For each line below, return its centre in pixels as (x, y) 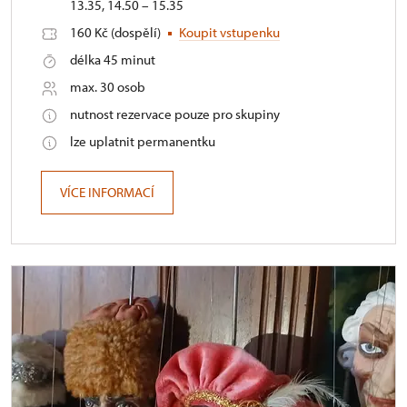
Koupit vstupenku (229, 32)
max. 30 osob (108, 86)
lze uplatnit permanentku (143, 141)
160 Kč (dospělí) (117, 32)
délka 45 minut (113, 59)
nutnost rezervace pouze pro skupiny (175, 114)
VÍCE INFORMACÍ (107, 192)
